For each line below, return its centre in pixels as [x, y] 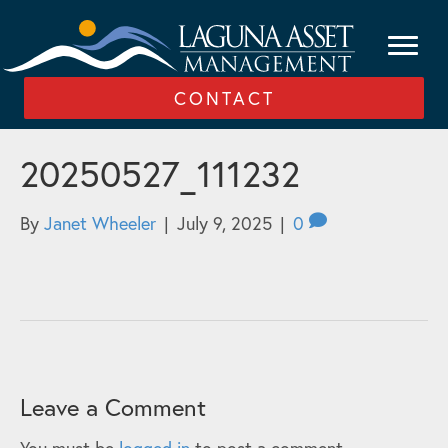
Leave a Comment [113, 407]
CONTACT [224, 98]
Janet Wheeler [100, 223]
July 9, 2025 [224, 223]
